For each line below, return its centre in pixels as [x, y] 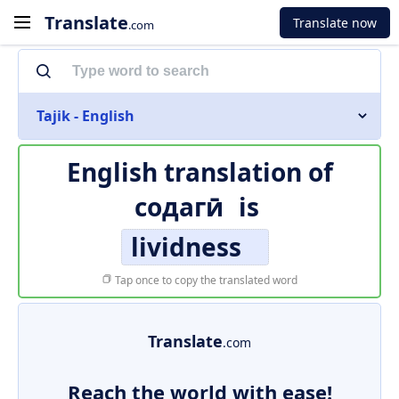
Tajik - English [85, 116]
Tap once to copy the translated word [205, 280]
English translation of [199, 172]
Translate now [335, 22]
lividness [186, 247]
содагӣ [179, 207]
